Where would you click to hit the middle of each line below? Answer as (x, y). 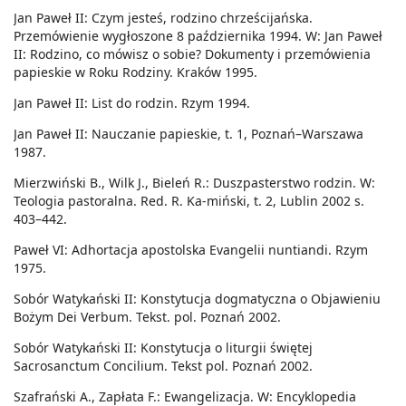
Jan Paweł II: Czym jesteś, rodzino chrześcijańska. (163, 18)
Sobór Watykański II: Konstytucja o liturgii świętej (163, 348)
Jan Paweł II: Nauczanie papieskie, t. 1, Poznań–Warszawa (188, 134)
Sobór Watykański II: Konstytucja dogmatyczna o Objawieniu (197, 299)
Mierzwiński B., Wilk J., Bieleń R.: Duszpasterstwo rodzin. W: (194, 183)
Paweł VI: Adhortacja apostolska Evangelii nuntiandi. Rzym (191, 250)
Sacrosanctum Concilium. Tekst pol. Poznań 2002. (163, 366)
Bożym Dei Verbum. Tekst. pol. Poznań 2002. (147, 317)
